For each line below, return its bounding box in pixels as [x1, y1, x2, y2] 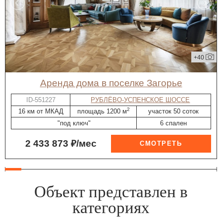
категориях [72, 198, 150, 217]
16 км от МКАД [18, 108, 63, 115]
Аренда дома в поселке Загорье [46, 77, 182, 88]
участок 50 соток [148, 108, 199, 115]
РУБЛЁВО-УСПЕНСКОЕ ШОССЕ [91, 96, 190, 104]
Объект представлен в [34, 182, 188, 201]
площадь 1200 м [77, 108, 127, 115]
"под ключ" [57, 119, 91, 127]
